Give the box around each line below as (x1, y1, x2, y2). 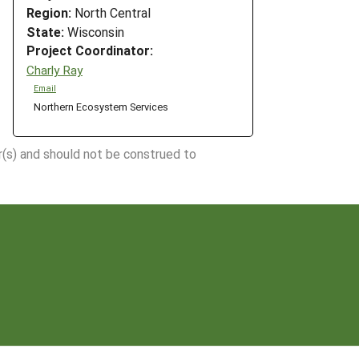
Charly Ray (26, 61, 83, 78)
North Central (71, 3, 151, 21)
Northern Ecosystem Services (33, 99, 168, 114)
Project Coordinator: (26, 42, 153, 59)
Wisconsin (64, 22, 124, 40)
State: (26, 22, 64, 40)
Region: (26, 3, 71, 21)
